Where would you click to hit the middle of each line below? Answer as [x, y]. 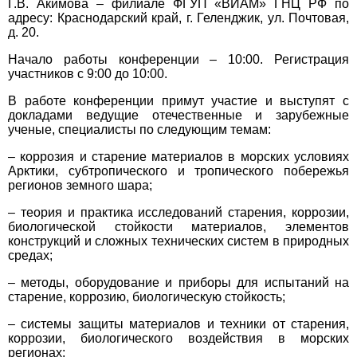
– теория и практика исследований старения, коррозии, [178, 213]
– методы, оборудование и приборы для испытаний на [178, 283]
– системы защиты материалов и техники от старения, [178, 324]
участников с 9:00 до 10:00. [88, 74]
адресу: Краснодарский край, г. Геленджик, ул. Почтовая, [178, 18]
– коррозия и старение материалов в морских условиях [178, 157]
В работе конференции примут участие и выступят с [178, 101]
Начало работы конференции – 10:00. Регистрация [178, 60]
